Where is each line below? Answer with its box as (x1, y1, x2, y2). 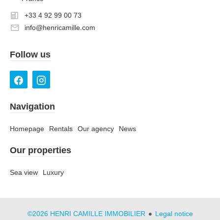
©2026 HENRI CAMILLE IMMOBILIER (27, 210, 145, 218)
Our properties (10, 145, 71, 156)
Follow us (10, 50, 51, 60)
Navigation (10, 102, 55, 112)
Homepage (10, 125, 44, 133)
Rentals (49, 125, 73, 133)
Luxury (43, 168, 64, 177)
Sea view (10, 168, 38, 177)
